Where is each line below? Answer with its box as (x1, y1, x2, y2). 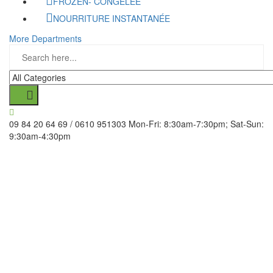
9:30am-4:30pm (9, 129, 71, 142)
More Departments (9, 32, 82, 44)
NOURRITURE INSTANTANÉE (53, 12, 170, 24)
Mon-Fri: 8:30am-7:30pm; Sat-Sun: (129, 117, 264, 130)
